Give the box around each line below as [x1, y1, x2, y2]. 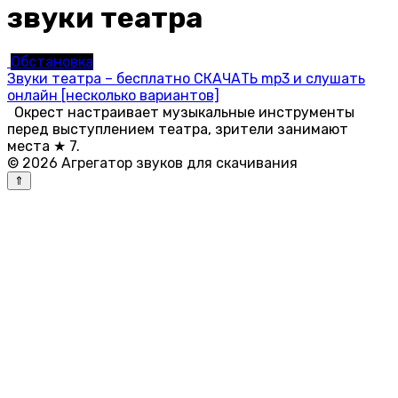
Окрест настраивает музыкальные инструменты [7, 104, 354, 122]
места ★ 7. [7, 138, 80, 155]
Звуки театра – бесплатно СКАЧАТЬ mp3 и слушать [7, 70, 365, 88]
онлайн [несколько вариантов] [7, 87, 219, 105]
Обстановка [11, 53, 93, 71]
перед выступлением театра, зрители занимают [7, 121, 348, 139]
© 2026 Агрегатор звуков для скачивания [7, 155, 298, 172]
